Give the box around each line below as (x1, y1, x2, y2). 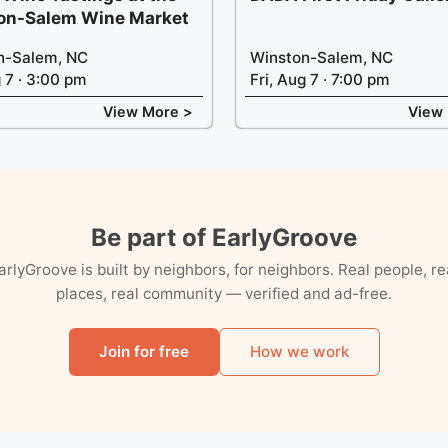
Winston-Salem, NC (250, 47, 393, 67)
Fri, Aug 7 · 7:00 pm (250, 69, 390, 89)
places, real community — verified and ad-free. (56, 283, 392, 303)
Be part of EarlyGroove (91, 222, 357, 252)
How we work (249, 341, 349, 361)
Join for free (98, 341, 189, 361)
